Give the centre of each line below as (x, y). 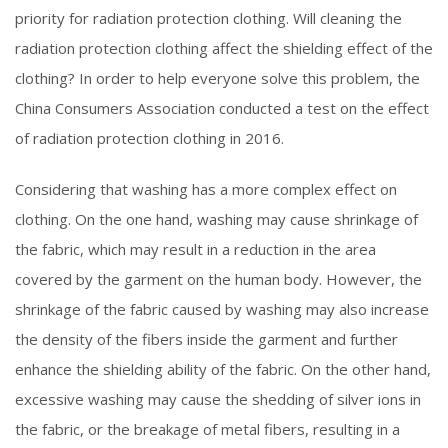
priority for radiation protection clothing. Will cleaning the (208, 18)
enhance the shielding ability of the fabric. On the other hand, (223, 368)
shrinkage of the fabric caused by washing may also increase (222, 308)
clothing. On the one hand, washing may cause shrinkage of (216, 218)
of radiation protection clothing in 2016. (149, 138)
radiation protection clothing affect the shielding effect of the (224, 48)
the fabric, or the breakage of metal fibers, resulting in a (207, 428)
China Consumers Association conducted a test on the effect (222, 108)
